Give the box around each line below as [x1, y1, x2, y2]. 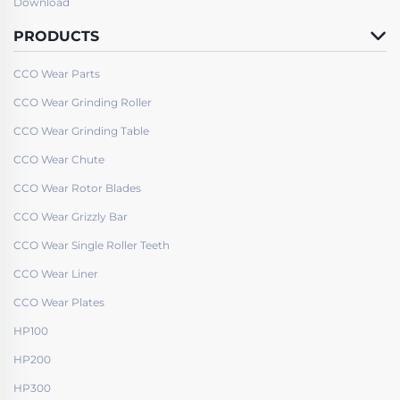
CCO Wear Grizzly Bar [13, 209, 128, 223]
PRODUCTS [13, 27, 99, 45]
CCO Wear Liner [13, 266, 98, 280]
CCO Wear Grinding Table [13, 123, 149, 137]
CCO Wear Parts [13, 66, 100, 80]
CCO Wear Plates [13, 295, 104, 309]
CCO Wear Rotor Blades [13, 180, 141, 195]
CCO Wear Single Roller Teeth [13, 237, 170, 252]
